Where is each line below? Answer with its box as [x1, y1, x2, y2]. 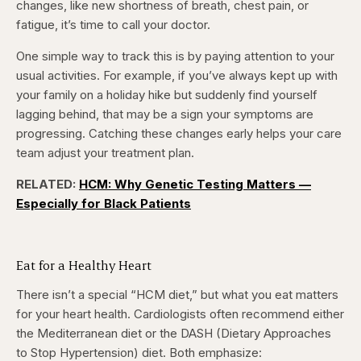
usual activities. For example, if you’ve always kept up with [16, 68, 338, 84]
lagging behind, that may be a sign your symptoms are [16, 106, 313, 122]
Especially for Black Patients [16, 196, 191, 212]
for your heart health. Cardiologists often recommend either [16, 306, 344, 322]
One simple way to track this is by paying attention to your [16, 48, 334, 64]
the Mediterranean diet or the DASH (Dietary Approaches [16, 326, 331, 342]
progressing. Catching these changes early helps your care [16, 126, 342, 142]
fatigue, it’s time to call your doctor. [16, 17, 210, 33]
